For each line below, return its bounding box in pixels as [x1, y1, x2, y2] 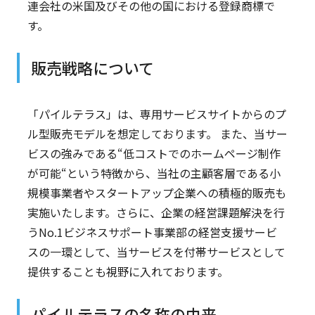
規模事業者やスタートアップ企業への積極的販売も [27, 184, 286, 201]
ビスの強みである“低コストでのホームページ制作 [27, 144, 281, 162]
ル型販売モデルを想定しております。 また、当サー [27, 124, 288, 142]
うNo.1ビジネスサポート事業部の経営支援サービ [27, 223, 277, 240]
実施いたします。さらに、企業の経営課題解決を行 [27, 203, 285, 221]
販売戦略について [30, 56, 154, 79]
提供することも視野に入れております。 [27, 262, 229, 280]
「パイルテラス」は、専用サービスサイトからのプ [27, 105, 286, 122]
